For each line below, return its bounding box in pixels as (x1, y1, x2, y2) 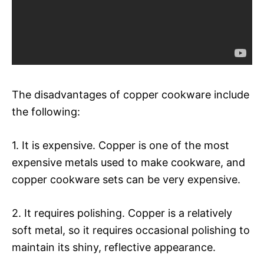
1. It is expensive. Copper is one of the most (12, 138, 229, 151)
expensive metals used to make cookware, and (12, 156, 245, 169)
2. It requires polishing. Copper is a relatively (12, 206, 232, 219)
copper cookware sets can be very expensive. (12, 173, 240, 186)
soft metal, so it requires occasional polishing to (12, 223, 250, 236)
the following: (12, 105, 80, 118)
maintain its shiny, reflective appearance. (12, 240, 216, 253)
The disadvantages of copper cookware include (12, 88, 249, 101)
